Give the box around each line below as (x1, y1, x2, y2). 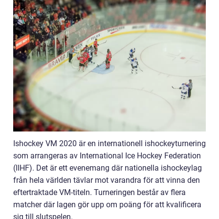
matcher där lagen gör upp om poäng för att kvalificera (13, 199, 201, 209)
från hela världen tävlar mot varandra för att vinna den (13, 175, 200, 185)
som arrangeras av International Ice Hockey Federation (13, 151, 201, 160)
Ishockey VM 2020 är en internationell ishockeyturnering (13, 138, 206, 148)
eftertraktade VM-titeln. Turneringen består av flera (13, 187, 186, 197)
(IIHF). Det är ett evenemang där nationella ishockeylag (13, 163, 202, 173)
